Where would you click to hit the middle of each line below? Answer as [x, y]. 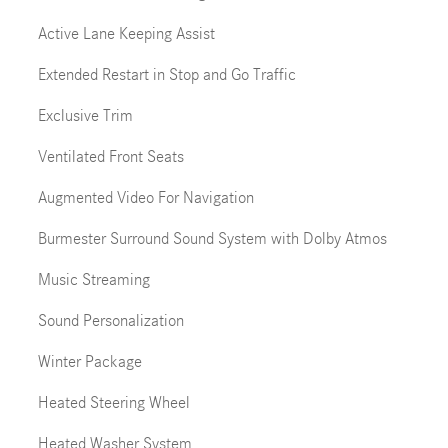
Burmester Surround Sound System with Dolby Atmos [212, 238]
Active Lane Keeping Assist [126, 33]
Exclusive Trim [85, 115]
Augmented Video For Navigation [145, 197]
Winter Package [89, 361]
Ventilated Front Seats [110, 156]
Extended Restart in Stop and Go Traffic [166, 74]
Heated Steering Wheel [113, 402]
